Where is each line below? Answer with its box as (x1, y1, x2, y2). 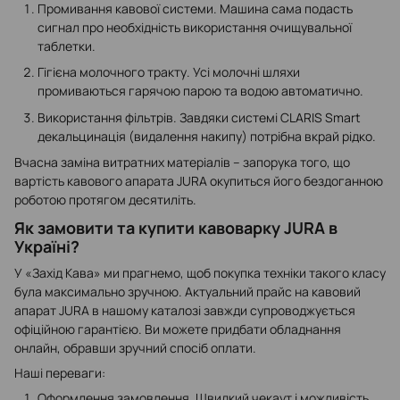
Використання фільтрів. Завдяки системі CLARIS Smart (37, 108, 361, 126)
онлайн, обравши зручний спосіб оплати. (14, 339, 256, 357)
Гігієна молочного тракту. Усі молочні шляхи (37, 63, 300, 81)
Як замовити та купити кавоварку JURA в (14, 217, 337, 239)
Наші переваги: (14, 364, 105, 382)
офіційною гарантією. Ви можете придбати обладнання (14, 321, 341, 338)
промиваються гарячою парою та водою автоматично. (37, 82, 363, 100)
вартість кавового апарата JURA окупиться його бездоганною (14, 171, 383, 189)
